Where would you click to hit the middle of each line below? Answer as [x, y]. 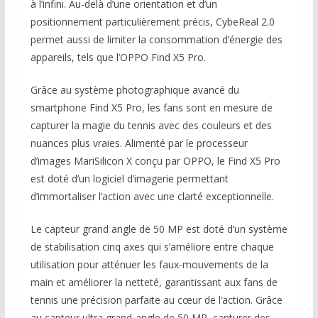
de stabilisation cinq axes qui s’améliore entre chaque [152, 247]
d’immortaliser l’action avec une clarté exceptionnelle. [152, 197]
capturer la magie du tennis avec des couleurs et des [151, 126]
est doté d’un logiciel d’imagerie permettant [129, 179]
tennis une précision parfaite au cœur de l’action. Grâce [156, 300]
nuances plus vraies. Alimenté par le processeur [139, 143]
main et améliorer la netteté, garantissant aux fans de [154, 283]
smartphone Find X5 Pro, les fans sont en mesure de [151, 108]
